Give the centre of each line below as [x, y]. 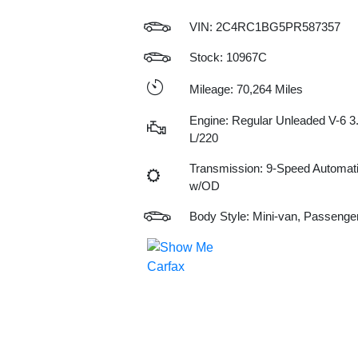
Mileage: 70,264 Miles [246, 89]
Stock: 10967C [228, 57]
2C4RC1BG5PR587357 [278, 27]
